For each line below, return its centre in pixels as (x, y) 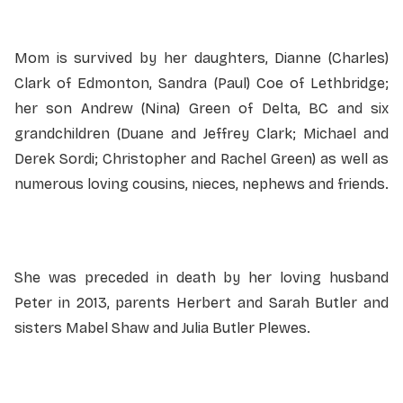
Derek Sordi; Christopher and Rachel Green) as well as (201, 158)
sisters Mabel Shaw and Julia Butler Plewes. (162, 327)
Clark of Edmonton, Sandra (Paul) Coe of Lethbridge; (201, 83)
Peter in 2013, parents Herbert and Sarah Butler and (201, 302)
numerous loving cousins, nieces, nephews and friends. (201, 184)
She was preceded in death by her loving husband (201, 277)
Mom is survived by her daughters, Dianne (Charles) (201, 58)
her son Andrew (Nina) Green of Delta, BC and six (201, 108)
